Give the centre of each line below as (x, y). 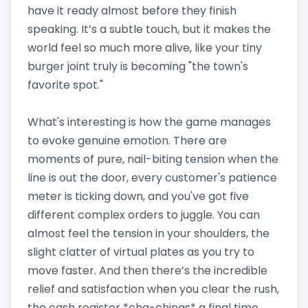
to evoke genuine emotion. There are (127, 140)
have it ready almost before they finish (132, 10)
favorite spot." (65, 85)
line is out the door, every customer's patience (152, 177)
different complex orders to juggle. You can (144, 214)
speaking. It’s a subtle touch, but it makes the (149, 29)
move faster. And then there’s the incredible (147, 270)
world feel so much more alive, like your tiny (145, 47)
